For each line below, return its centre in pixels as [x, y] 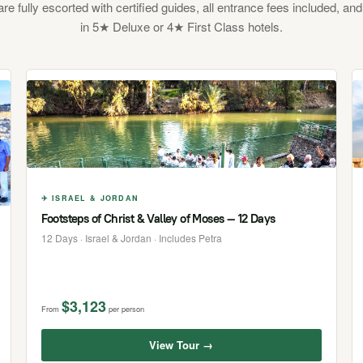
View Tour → [181, 344]
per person [126, 308]
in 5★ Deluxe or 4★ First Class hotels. [181, 26]
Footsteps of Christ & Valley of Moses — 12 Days [158, 218]
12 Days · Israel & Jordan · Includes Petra [131, 237]
